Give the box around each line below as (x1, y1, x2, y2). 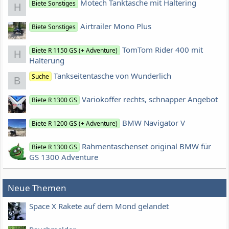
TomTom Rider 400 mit (122, 44, 203, 55)
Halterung (29, 55, 64, 65)
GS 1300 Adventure (29, 151, 98, 162)
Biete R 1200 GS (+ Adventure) (32, 119, 118, 128)
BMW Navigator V (122, 117, 186, 128)
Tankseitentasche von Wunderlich (54, 70, 172, 81)
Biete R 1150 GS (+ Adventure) (32, 45, 118, 55)
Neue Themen (8, 181, 66, 194)
